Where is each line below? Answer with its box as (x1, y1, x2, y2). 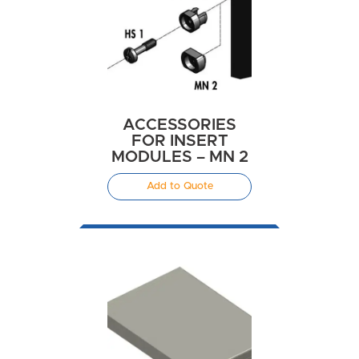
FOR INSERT (131, 133, 228, 150)
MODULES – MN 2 (111, 149, 248, 166)
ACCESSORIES (123, 117, 236, 134)
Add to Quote (146, 181, 213, 192)
